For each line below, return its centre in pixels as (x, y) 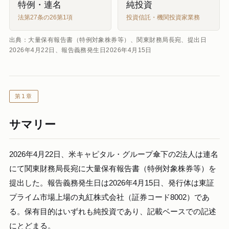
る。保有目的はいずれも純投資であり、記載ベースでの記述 (113, 211)
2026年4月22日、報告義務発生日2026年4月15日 (81, 50)
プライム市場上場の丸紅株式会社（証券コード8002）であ (109, 197)
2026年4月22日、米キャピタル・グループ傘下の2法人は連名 (114, 154)
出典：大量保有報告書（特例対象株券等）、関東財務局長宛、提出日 (108, 40)
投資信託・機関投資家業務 (163, 18)
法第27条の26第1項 (45, 18)
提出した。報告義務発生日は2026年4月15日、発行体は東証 (112, 183)
